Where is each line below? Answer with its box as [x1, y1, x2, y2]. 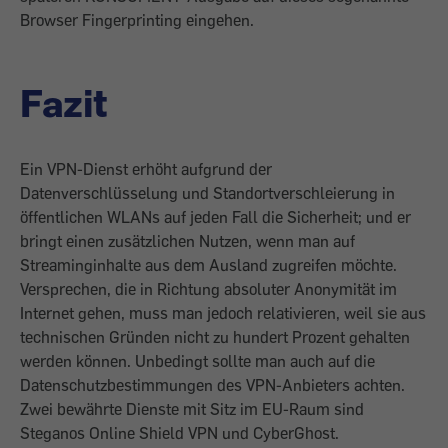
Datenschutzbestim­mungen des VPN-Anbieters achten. [20, 375, 405, 395]
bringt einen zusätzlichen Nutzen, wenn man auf [20, 231, 355, 251]
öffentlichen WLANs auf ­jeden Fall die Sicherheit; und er [20, 207, 411, 227]
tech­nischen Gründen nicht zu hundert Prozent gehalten [20, 327, 410, 347]
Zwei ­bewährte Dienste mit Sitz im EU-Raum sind [20, 399, 364, 419]
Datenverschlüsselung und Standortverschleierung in [20, 183, 395, 203]
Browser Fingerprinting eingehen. [20, 10, 254, 30]
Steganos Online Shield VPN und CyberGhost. [20, 423, 339, 443]
